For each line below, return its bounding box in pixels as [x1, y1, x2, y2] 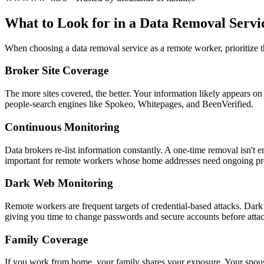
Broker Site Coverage [5, 64, 108, 77]
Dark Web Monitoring [5, 177, 113, 190]
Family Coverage [5, 233, 88, 246]
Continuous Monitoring [5, 120, 120, 133]
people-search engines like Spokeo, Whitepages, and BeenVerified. [5, 99, 253, 110]
